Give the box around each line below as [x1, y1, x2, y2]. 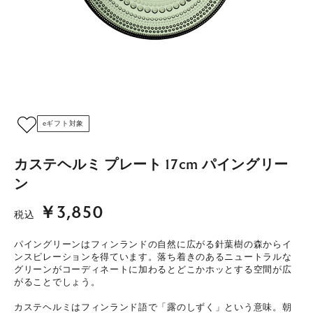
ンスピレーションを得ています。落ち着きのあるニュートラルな [14, 251, 292, 263]
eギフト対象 [42, 119, 84, 128]
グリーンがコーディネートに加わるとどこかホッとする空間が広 [14, 263, 292, 275]
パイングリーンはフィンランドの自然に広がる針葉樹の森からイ [14, 238, 292, 250]
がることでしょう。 [14, 276, 101, 288]
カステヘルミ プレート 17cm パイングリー [14, 156, 289, 173]
